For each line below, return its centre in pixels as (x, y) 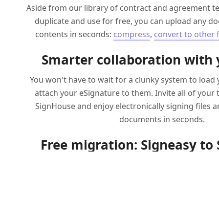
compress (132, 34)
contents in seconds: (74, 34)
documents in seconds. (162, 119)
